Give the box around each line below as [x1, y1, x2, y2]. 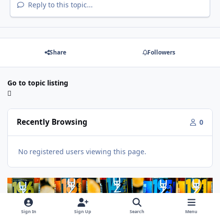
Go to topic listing [7, 78, 68, 87]
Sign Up [74, 209, 92, 215]
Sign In [21, 209, 36, 215]
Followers [147, 48, 175, 57]
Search [130, 209, 145, 215]
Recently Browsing [17, 117, 88, 128]
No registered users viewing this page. [18, 146, 146, 156]
